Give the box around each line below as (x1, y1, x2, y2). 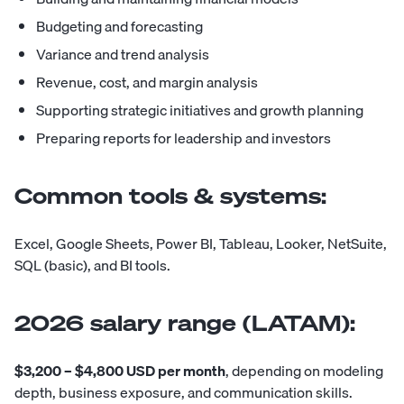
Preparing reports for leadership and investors (36, 126, 331, 151)
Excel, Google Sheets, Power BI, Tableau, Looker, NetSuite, (14, 232, 387, 256)
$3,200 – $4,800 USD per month (14, 359, 225, 383)
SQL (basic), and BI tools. (14, 253, 170, 278)
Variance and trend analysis (36, 42, 209, 67)
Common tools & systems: (14, 181, 326, 211)
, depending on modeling (225, 359, 383, 383)
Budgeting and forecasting (36, 14, 203, 39)
